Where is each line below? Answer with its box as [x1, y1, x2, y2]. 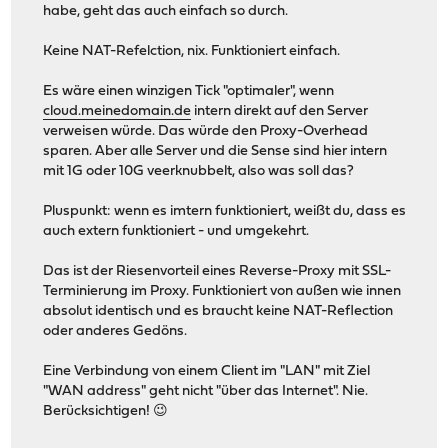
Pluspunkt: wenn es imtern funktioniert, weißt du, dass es [43, 203, 407, 219]
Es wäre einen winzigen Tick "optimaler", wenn [43, 83, 335, 99]
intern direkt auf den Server [191, 103, 369, 119]
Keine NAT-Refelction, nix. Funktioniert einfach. [43, 43, 341, 59]
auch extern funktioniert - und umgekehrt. [43, 223, 310, 239]
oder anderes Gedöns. [43, 323, 188, 339]
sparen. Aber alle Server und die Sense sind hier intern [43, 143, 388, 159]
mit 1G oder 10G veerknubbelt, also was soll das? [43, 163, 355, 179]
